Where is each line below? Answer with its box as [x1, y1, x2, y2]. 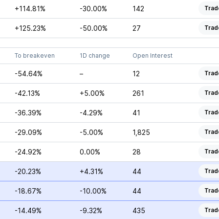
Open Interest [132, 52, 173, 59]
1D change [79, 52, 110, 59]
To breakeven [14, 52, 55, 59]
